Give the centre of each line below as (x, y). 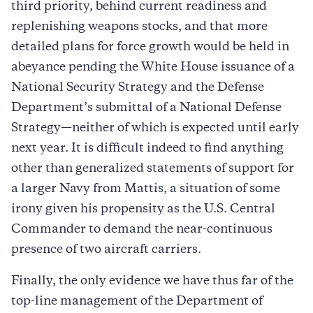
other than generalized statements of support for (153, 169)
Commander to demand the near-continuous (142, 230)
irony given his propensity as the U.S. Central (143, 209)
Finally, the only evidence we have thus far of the (152, 281)
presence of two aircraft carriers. (106, 250)
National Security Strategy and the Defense (138, 88)
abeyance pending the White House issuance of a (153, 67)
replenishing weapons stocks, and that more (139, 27)
